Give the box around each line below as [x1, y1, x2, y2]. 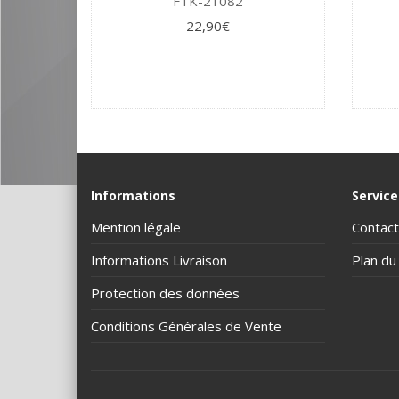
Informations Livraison [91, 250, 227, 269]
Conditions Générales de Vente [91, 316, 281, 335]
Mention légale [91, 217, 181, 236]
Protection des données [91, 283, 240, 302]
